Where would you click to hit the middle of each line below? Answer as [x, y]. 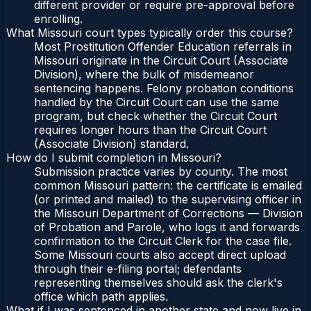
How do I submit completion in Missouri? [114, 158]
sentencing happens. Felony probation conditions [164, 89]
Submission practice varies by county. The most [161, 172]
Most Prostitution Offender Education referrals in [163, 47]
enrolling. [58, 19]
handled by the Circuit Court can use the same [157, 102]
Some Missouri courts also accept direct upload [160, 255]
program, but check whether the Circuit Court [155, 116]
